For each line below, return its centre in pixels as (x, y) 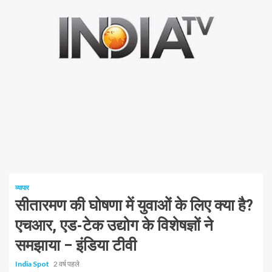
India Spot (33, 264)
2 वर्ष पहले (66, 264)
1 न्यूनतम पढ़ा (44, 156)
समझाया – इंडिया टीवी (76, 245)
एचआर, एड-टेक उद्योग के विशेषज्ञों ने (114, 225)
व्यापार (22, 187)
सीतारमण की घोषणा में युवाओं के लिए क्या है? (134, 205)
